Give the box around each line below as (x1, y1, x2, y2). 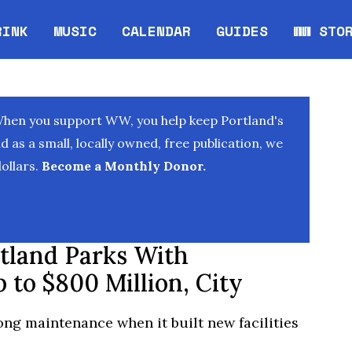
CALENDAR (122, 20, 192, 41)
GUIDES (216, 20, 269, 41)
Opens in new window (122, 30, 287, 51)
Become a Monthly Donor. (38, 158, 207, 174)
